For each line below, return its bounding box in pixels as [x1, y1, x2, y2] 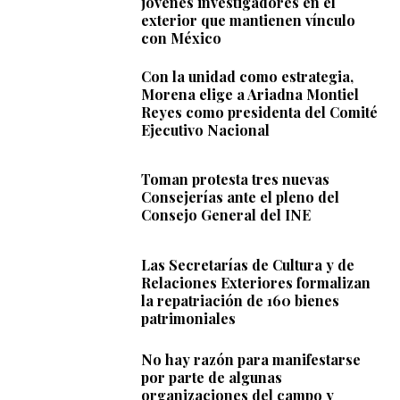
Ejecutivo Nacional [141, 120, 271, 139]
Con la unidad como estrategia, [141, 66, 354, 86]
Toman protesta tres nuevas [141, 170, 330, 189]
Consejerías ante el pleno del [141, 187, 340, 207]
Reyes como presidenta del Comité [141, 102, 379, 121]
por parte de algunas [141, 367, 283, 387]
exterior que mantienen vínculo [141, 10, 356, 29]
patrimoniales [141, 308, 237, 328]
